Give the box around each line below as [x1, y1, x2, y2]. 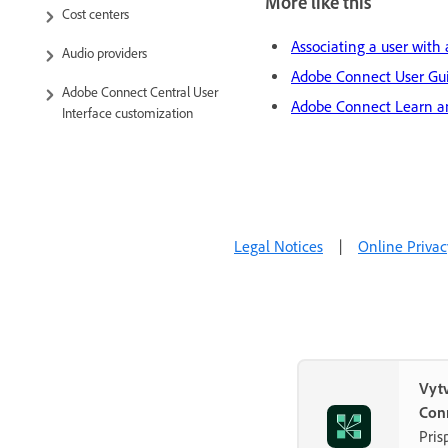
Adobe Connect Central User [62, 83, 218, 101]
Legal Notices [234, 237, 323, 257]
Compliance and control [62, 141, 194, 159]
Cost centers [62, 5, 129, 23]
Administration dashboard [62, 181, 205, 199]
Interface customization [62, 104, 193, 122]
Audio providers [62, 44, 147, 62]
